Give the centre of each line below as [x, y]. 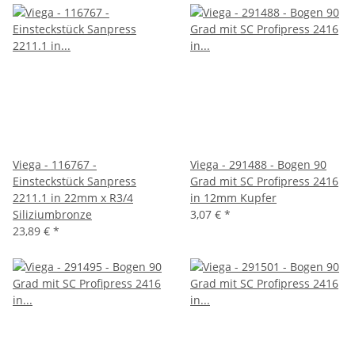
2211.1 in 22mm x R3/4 [73, 197]
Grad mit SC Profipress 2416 [264, 181]
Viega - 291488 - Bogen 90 [258, 164]
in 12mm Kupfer [233, 197]
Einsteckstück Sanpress [74, 181]
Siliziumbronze [52, 214]
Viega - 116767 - [55, 164]
